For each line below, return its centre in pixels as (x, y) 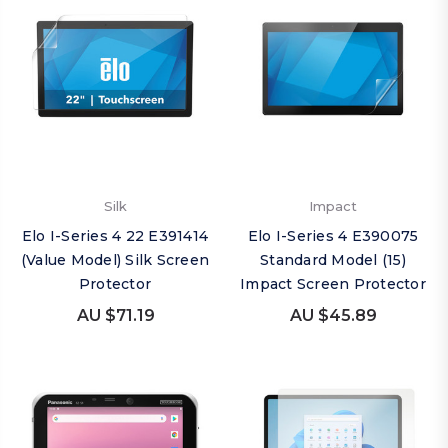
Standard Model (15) (333, 260)
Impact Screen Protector (333, 284)
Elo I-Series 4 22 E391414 (115, 236)
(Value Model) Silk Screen (115, 260)
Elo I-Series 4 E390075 (333, 236)
